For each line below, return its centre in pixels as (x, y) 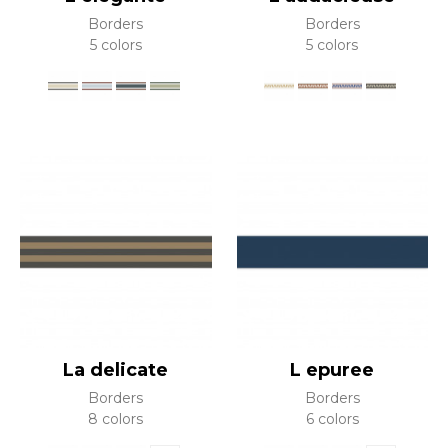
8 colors (116, 418)
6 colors (332, 418)
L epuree (332, 369)
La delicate (116, 369)
